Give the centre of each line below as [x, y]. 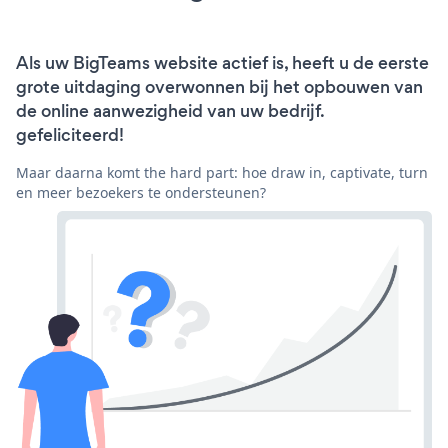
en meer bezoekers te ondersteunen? [141, 193]
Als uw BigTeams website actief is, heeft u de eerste [222, 63]
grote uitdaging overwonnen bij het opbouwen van [219, 87]
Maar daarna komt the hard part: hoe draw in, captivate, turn [222, 173]
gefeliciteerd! [70, 135]
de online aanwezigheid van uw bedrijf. [170, 111]
